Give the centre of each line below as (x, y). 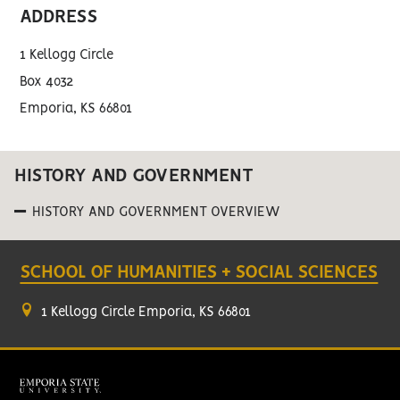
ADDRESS (59, 17)
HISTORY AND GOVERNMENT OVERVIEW (156, 212)
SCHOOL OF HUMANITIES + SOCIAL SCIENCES (199, 272)
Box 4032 (47, 82)
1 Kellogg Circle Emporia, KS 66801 (145, 312)
